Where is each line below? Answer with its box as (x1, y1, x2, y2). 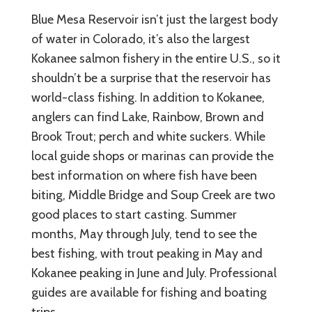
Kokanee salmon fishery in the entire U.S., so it (31, 50, 281, 66)
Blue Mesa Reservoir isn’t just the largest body (31, 11, 278, 27)
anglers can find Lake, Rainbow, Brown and (31, 109, 264, 125)
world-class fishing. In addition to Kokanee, (31, 89, 265, 105)
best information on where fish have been (31, 167, 257, 183)
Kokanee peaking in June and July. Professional (31, 265, 276, 281)
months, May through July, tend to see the (31, 226, 257, 242)
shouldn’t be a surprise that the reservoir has (31, 70, 271, 86)
